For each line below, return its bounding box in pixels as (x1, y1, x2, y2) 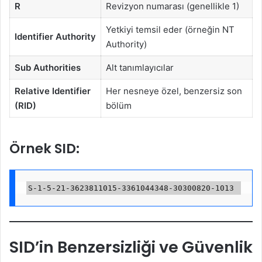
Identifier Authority (14, 30, 96, 42)
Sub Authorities (14, 61, 81, 73)
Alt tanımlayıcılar (105, 61, 174, 73)
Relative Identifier (14, 85, 91, 96)
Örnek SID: (9, 139, 80, 158)
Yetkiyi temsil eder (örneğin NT (105, 23, 235, 35)
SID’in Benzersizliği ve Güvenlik (9, 236, 253, 258)
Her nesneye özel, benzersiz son (105, 85, 242, 96)
